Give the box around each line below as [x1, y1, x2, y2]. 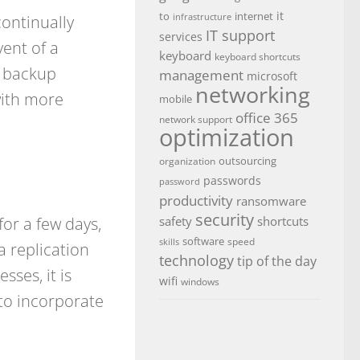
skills [159, 236, 179, 247]
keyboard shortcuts [215, 50, 301, 63]
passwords [203, 173, 261, 188]
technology [159, 251, 234, 270]
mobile [159, 92, 192, 106]
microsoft [247, 68, 297, 84]
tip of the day [237, 252, 317, 270]
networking [195, 80, 310, 109]
